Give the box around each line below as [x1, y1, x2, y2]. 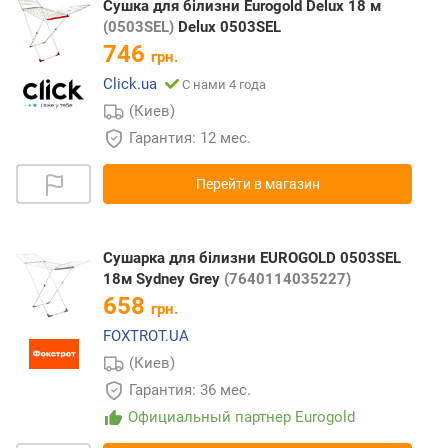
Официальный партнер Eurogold [128, 407, 356, 426]
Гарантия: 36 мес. [129, 380, 255, 399]
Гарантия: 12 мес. [129, 128, 255, 147]
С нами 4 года [182, 76, 266, 92]
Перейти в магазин [195, 175, 320, 192]
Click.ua [103, 74, 157, 93]
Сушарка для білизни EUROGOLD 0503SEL [103, 248, 401, 267]
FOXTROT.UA [103, 326, 189, 345]
